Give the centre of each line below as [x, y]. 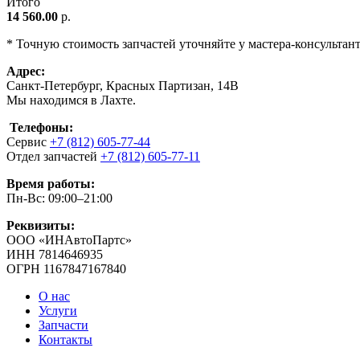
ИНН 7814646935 [55, 254]
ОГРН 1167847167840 [66, 268]
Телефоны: [40, 127]
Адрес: [27, 71]
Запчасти [63, 325]
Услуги [58, 310]
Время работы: [51, 183]
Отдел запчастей [53, 156]
